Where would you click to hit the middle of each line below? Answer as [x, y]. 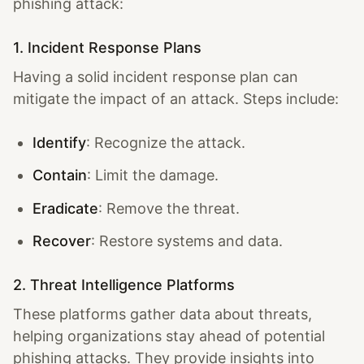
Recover [62, 241]
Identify [59, 142]
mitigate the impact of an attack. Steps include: [176, 98]
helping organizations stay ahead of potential [169, 336]
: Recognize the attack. [166, 142]
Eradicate [65, 208]
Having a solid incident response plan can [156, 76]
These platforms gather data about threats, [162, 314]
